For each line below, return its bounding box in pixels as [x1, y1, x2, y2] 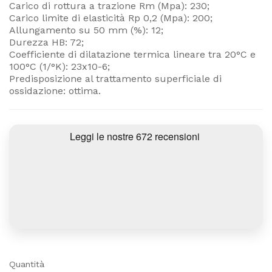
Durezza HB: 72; [9, 36, 84, 48]
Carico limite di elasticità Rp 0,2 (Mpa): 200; [9, 12, 212, 24]
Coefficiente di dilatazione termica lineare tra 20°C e [9, 48, 256, 60]
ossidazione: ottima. [9, 84, 101, 97]
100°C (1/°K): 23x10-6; [9, 60, 110, 72]
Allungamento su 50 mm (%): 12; [9, 24, 163, 36]
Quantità [9, 259, 44, 269]
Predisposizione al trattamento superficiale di [9, 72, 222, 84]
